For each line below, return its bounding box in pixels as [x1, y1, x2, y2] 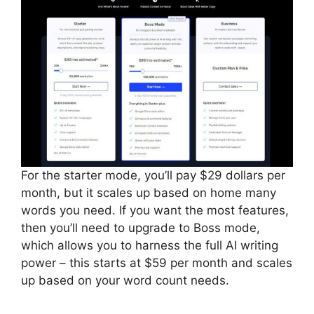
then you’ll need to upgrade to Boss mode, [21, 220, 260, 235]
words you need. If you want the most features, [21, 203, 289, 217]
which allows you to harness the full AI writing [21, 238, 278, 252]
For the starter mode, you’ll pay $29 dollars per [21, 168, 285, 182]
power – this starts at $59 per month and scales [21, 255, 292, 270]
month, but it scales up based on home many [21, 185, 276, 200]
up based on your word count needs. [21, 273, 233, 287]
